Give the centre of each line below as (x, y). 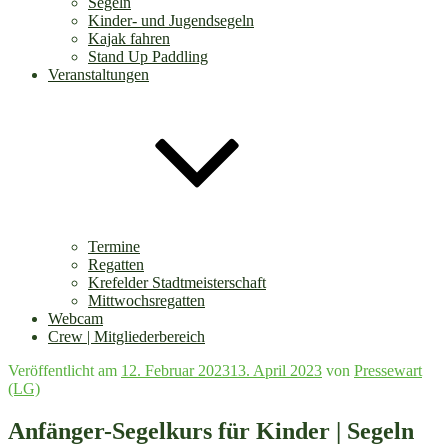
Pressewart (388, 370)
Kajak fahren (129, 38)
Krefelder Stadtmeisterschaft (177, 282)
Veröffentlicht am (62, 370)
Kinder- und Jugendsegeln (171, 20)
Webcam (75, 318)
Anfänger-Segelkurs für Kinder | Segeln (211, 430)
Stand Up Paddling (148, 56)
